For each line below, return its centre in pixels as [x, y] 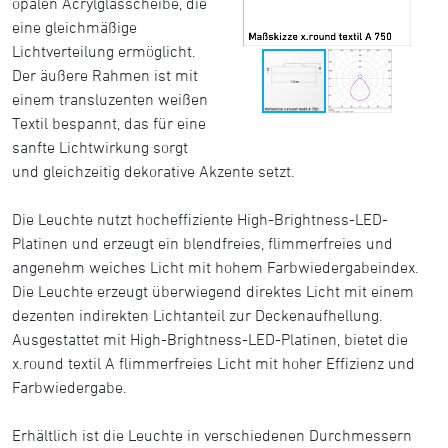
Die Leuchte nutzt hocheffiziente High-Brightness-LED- [200, 219]
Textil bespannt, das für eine [109, 123]
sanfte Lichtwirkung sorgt [100, 147]
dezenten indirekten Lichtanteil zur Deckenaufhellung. [197, 315]
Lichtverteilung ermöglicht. [104, 51]
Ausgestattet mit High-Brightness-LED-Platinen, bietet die [210, 339]
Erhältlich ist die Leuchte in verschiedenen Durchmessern [212, 435]
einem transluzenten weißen [110, 99]
